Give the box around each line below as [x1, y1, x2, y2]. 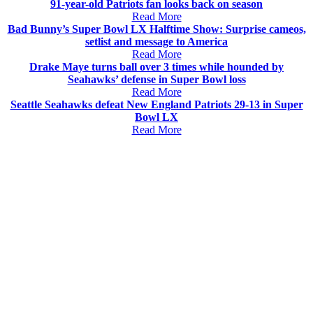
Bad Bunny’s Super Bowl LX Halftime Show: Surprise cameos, [7, 22, 306, 35]
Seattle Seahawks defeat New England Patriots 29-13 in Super [10, 98, 303, 110]
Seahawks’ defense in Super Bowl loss [67, 73, 246, 85]
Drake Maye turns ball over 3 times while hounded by [29, 60, 284, 73]
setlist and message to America [85, 35, 228, 48]
